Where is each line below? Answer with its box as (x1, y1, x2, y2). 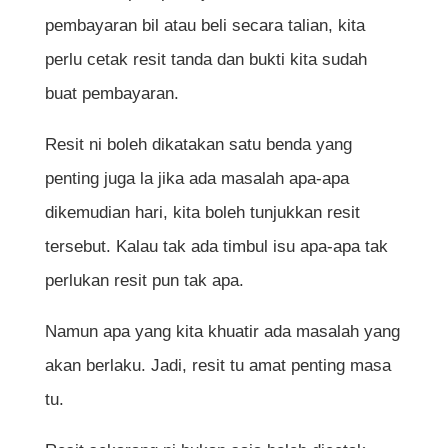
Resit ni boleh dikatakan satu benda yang (44, 135, 352, 154)
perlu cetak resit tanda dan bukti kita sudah (44, 50, 367, 69)
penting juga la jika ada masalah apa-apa (44, 169, 349, 188)
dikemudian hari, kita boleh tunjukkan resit (44, 203, 360, 222)
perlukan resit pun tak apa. (44, 271, 244, 290)
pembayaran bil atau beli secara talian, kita (44, 16, 365, 35)
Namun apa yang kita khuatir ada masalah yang (44, 322, 400, 341)
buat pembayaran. (44, 84, 179, 103)
